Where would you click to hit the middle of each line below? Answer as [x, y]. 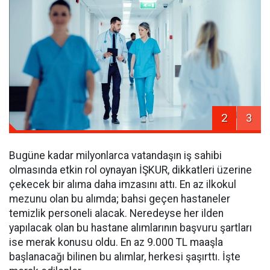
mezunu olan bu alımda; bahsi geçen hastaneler [120, 199]
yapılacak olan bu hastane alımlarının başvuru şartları [130, 228]
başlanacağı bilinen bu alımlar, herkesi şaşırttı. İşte [125, 257]
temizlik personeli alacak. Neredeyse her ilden [116, 214]
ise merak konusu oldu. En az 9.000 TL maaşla [116, 243]
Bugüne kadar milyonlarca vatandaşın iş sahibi [115, 156]
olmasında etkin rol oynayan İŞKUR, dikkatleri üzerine [130, 170]
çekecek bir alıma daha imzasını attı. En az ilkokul [123, 185]
